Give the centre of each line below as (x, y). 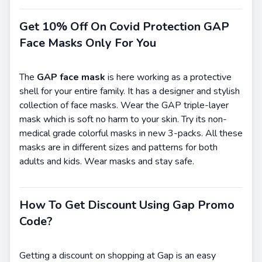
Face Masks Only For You (88, 43)
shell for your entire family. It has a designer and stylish (130, 91)
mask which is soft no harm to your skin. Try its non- (123, 119)
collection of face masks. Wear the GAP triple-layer (124, 105)
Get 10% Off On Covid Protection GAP (124, 26)
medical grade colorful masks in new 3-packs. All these (131, 133)
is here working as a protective (168, 77)
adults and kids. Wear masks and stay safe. (107, 161)
